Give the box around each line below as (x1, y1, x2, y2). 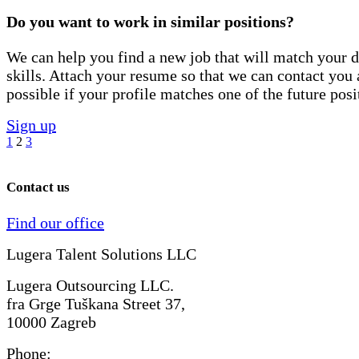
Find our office (6, 213, 104, 232)
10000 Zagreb (6, 313, 96, 331)
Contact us (6, 179, 70, 196)
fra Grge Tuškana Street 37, (6, 294, 185, 313)
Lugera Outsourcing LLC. (6, 276, 174, 294)
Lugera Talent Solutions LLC (6, 244, 196, 263)
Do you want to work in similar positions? (6, 12, 294, 30)
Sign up (6, 116, 56, 135)
